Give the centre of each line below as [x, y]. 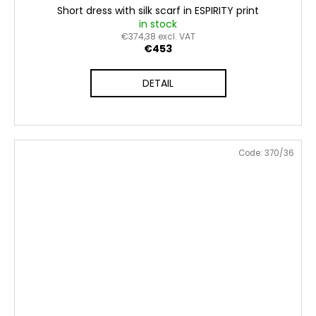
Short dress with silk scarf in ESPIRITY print [158, 11]
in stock [158, 24]
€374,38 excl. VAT [158, 37]
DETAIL [158, 84]
